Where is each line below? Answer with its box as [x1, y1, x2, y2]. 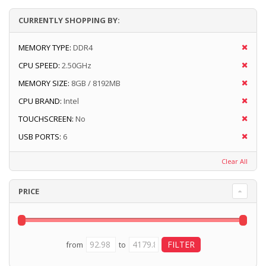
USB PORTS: [18, 131, 61, 142]
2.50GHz [62, 60, 91, 71]
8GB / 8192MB [71, 78, 121, 89]
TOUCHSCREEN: [18, 113, 74, 125]
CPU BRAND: [18, 96, 62, 107]
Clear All [221, 157, 248, 166]
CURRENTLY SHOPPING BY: [18, 15, 120, 26]
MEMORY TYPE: [18, 42, 71, 53]
